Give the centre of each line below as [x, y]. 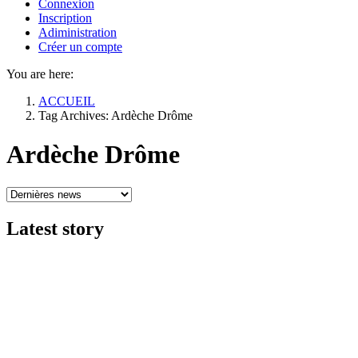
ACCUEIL [67, 101]
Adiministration [78, 32]
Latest [34, 228]
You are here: [40, 74]
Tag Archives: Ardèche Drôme [115, 115]
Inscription [65, 18]
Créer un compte [80, 47]
